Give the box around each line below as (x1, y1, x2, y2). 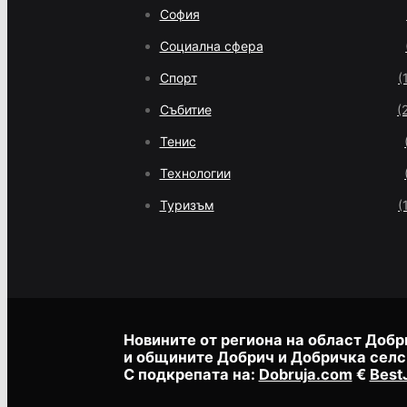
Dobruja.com (258, 364, 352, 383)
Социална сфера (159, 38, 263, 55)
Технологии (159, 165, 231, 182)
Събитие (159, 102, 212, 118)
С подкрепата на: (123, 364, 259, 383)
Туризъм (159, 197, 214, 213)
